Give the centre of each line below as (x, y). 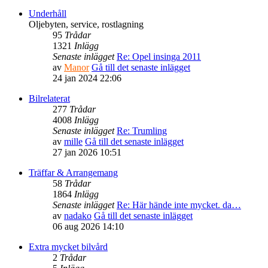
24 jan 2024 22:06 (87, 78)
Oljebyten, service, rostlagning (86, 24)
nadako (78, 215)
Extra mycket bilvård (68, 246)
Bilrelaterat (49, 98)
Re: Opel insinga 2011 (159, 56)
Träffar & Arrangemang (73, 172)
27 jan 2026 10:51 (87, 152)
